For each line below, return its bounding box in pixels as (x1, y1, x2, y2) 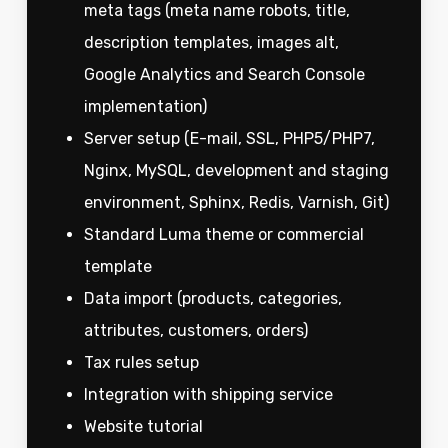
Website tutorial (83, 417, 207, 437)
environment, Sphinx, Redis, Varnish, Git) (83, 193, 393, 213)
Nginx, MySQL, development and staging (83, 161, 389, 181)
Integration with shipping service (83, 385, 333, 405)
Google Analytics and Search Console (83, 65, 365, 85)
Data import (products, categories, (83, 289, 342, 309)
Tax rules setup (83, 353, 199, 373)
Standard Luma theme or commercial (83, 225, 364, 245)
